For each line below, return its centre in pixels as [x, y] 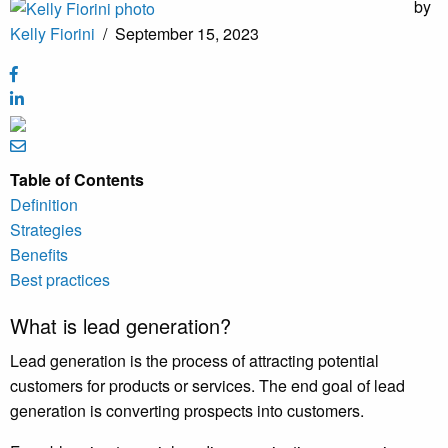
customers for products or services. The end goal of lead [207, 386]
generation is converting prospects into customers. [189, 411]
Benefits [39, 255]
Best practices [60, 280]
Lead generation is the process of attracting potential [194, 361]
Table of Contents [77, 180]
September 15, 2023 [187, 34]
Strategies [46, 230]
